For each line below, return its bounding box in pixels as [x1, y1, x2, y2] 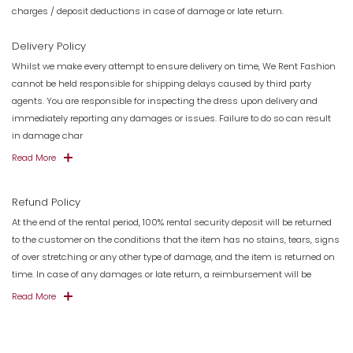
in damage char [12, 128, 83, 142]
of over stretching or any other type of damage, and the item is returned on [12, 250, 335, 263]
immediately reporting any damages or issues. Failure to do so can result [12, 111, 331, 124]
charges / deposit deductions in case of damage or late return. [12, 5, 284, 17]
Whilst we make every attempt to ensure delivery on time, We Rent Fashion [12, 59, 336, 72]
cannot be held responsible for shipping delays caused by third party [12, 76, 311, 90]
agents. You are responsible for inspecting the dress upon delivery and [12, 94, 318, 107]
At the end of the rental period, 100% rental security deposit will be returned [12, 215, 332, 229]
